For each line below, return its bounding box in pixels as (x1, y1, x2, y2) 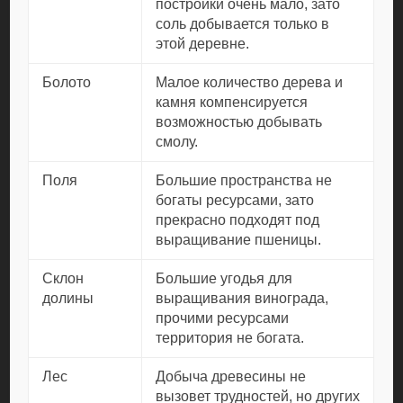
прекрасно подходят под (156, 212, 320, 228)
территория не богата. (156, 330, 305, 345)
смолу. (156, 134, 199, 149)
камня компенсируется (156, 94, 309, 110)
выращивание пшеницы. (156, 232, 322, 247)
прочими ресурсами (156, 310, 290, 326)
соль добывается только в (156, 16, 330, 31)
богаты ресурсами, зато (156, 193, 315, 208)
